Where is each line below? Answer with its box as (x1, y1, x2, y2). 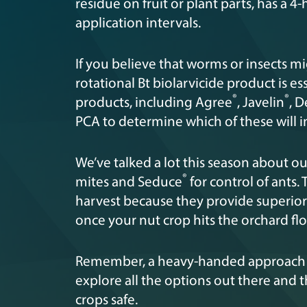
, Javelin (237, 95, 284, 110)
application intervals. (75, 16, 201, 31)
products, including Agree (75, 95, 232, 110)
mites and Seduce (75, 175, 182, 190)
